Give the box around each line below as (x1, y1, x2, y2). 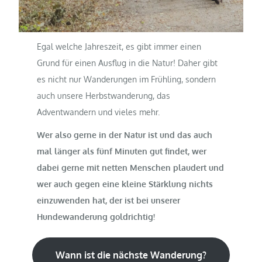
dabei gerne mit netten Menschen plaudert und (37, 163, 225, 173)
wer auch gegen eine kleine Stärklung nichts (37, 179, 213, 189)
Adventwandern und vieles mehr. (37, 106, 160, 117)
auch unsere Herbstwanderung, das (37, 90, 171, 101)
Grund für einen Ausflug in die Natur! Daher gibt (37, 57, 218, 68)
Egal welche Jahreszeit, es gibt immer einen (37, 41, 202, 51)
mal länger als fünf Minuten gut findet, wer (37, 146, 207, 157)
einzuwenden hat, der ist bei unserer (37, 195, 181, 206)
